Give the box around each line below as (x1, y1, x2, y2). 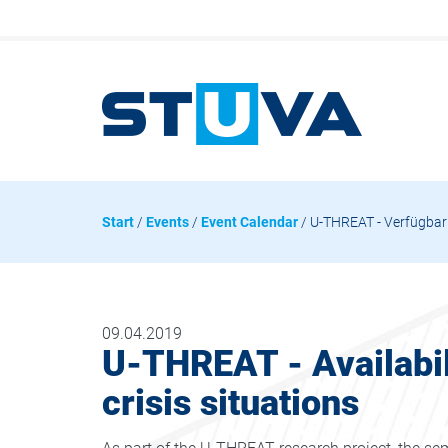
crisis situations (102, 382, 359, 424)
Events (146, 214, 189, 230)
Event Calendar (201, 214, 298, 230)
